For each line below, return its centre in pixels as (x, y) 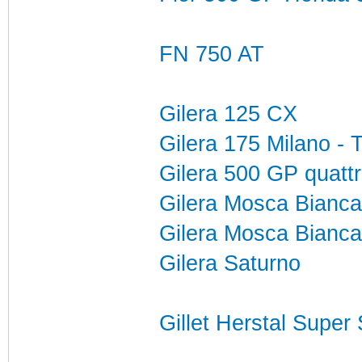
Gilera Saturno (229, 263)
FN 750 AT (211, 54)
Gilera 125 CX (228, 114)
